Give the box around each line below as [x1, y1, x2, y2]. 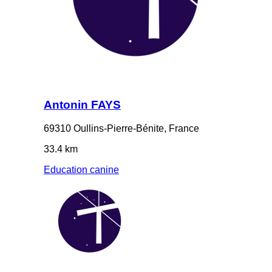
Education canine [44, 164, 119, 175]
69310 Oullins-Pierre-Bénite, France [44, 123, 199, 134]
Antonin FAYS [44, 98, 121, 111]
